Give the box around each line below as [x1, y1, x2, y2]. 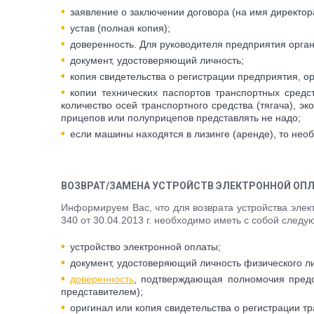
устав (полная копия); [70, 22, 170, 34]
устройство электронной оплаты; [70, 241, 221, 252]
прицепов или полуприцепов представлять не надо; [61, 112, 301, 123]
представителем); [61, 286, 143, 297]
